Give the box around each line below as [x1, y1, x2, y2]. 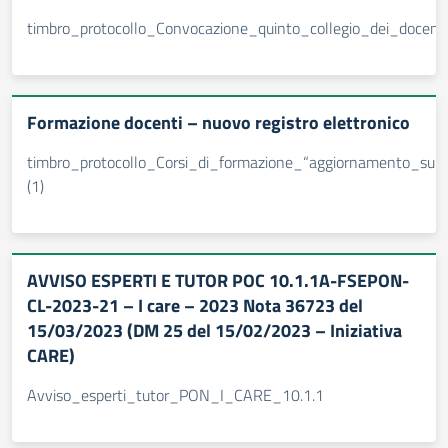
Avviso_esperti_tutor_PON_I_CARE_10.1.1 [27, 383, 324, 407]
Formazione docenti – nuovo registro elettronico [27, 109, 410, 136]
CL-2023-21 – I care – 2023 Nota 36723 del [27, 292, 363, 319]
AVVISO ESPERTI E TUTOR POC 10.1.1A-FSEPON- [27, 267, 409, 294]
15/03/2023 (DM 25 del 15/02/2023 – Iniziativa [27, 317, 402, 344]
